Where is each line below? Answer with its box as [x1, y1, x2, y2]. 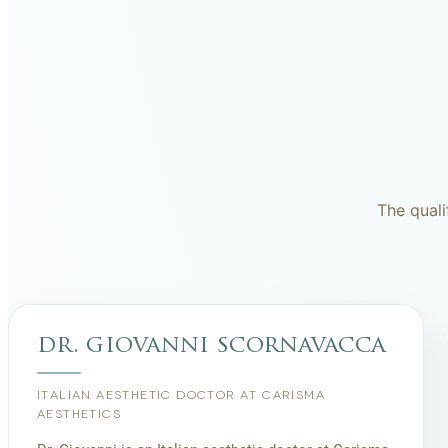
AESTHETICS [37, 407, 122, 421]
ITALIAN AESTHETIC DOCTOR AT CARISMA [37, 388, 325, 402]
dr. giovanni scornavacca [37, 335, 386, 358]
